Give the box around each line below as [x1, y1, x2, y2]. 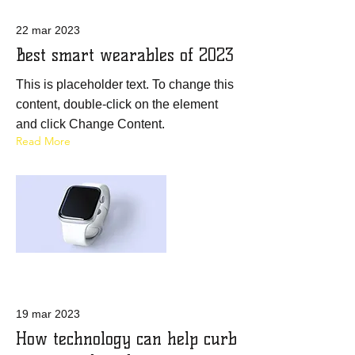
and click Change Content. [16, 117, 165, 131]
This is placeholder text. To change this [16, 78, 234, 91]
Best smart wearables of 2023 [16, 45, 234, 65]
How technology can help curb [16, 329, 237, 349]
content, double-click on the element [16, 97, 218, 111]
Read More [16, 134, 71, 148]
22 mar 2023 [16, 24, 80, 36]
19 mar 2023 [16, 307, 80, 320]
